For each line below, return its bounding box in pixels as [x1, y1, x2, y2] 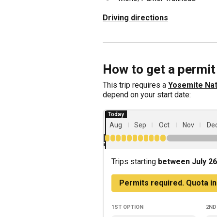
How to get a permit [103, 62, 216, 77]
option [122, 201, 143, 211]
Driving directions [103, 13, 168, 22]
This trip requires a [103, 80, 166, 90]
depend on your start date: [103, 90, 191, 99]
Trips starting [111, 157, 158, 166]
